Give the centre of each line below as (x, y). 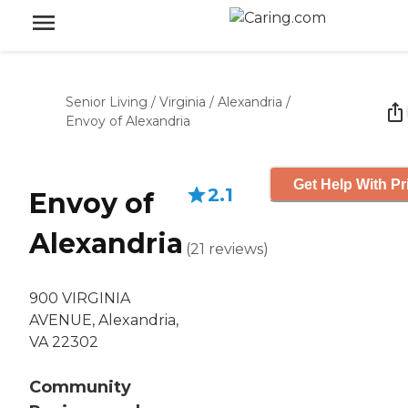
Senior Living (107, 102)
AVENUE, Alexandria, (104, 321)
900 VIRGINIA (80, 299)
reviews (236, 249)
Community (80, 388)
